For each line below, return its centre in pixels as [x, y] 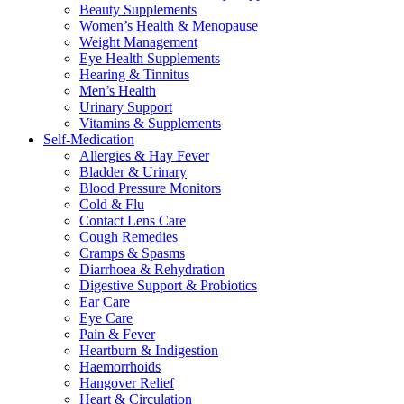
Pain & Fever [117, 334]
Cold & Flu [112, 204]
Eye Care [106, 317]
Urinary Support [126, 106]
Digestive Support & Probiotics [168, 285]
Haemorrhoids [120, 366]
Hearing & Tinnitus [134, 74]
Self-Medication [89, 139]
